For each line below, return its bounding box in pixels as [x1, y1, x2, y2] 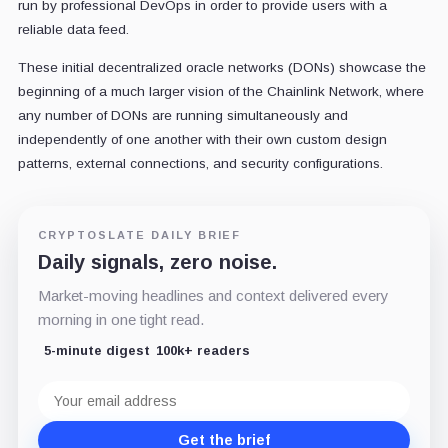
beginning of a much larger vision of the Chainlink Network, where [17, 83, 424, 99]
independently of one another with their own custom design [17, 131, 387, 147]
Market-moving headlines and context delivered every [37, 286, 389, 304]
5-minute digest [43, 342, 150, 358]
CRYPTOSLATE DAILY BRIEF [37, 228, 242, 241]
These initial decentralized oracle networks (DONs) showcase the [17, 59, 426, 75]
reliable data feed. [17, 21, 129, 37]
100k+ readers [155, 342, 250, 358]
